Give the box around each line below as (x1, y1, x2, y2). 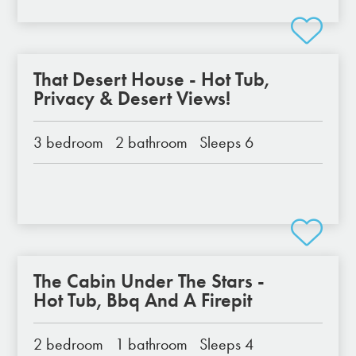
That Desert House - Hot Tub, (33, 68, 270, 91)
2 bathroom (115, 133, 188, 152)
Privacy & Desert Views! (33, 87, 231, 110)
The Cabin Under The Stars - (33, 269, 265, 292)
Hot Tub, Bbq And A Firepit (33, 288, 253, 311)
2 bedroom (33, 335, 104, 354)
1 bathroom (115, 335, 188, 354)
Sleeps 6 (199, 133, 254, 152)
